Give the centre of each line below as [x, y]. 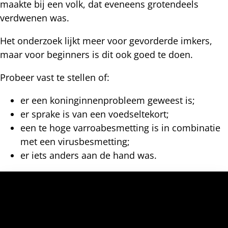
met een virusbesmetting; [75, 141]
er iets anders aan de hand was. [90, 155]
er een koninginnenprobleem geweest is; [108, 100]
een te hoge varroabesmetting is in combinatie [120, 127]
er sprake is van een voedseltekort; [95, 114]
